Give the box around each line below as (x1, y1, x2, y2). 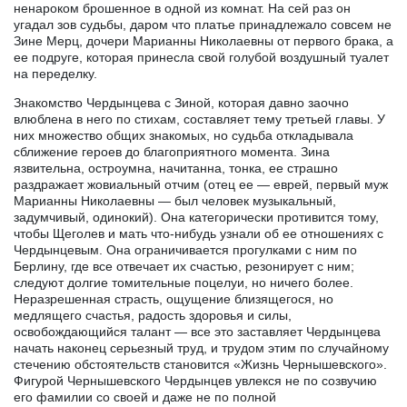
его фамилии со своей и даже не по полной (14, 389, 276, 404)
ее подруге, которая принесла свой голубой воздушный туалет (14, 49, 389, 65)
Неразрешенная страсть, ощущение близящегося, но (14, 291, 333, 306)
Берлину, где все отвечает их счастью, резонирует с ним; (14, 258, 354, 273)
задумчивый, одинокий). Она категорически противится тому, (14, 209, 379, 224)
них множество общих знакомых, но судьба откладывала (14, 127, 353, 143)
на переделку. (14, 65, 97, 81)
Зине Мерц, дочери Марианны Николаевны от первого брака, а (14, 33, 393, 48)
